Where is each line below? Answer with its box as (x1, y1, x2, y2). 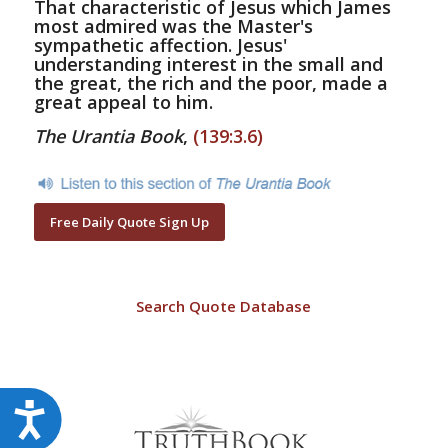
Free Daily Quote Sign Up (49, 212, 209, 231)
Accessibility (48, 400, 169, 425)
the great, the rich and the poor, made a (33, 71, 388, 96)
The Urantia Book (33, 124, 183, 149)
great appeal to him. (33, 90, 213, 115)
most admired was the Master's (33, 14, 313, 39)
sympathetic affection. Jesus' (33, 33, 287, 58)
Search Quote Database (136, 295, 312, 316)
